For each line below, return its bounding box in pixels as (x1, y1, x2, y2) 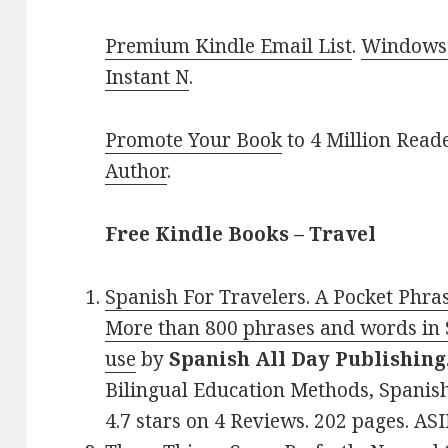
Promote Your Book (105, 127, 283, 154)
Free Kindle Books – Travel (105, 221, 377, 248)
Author (105, 158, 168, 185)
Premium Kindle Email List (105, 33, 353, 60)
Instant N (105, 64, 190, 91)
